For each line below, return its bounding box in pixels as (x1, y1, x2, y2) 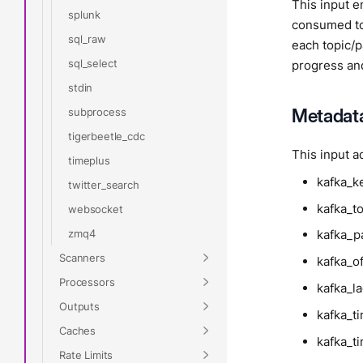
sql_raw (68, 32, 106, 45)
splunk (68, 7, 101, 21)
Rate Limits (59, 348, 113, 361)
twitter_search (68, 177, 139, 191)
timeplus (68, 153, 110, 167)
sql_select (68, 56, 117, 70)
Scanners (59, 250, 105, 264)
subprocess (68, 105, 126, 118)
